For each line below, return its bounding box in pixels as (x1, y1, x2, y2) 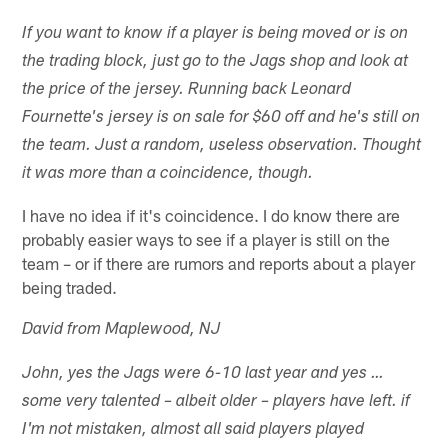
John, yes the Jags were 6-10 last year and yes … (22, 365, 385, 383)
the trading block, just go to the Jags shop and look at (22, 53, 409, 71)
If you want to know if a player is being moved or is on (22, 25, 409, 43)
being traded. (22, 276, 118, 297)
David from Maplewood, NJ (22, 321, 222, 339)
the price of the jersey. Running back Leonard (22, 81, 352, 99)
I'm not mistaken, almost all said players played (22, 421, 365, 439)
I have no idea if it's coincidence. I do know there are (22, 204, 401, 225)
